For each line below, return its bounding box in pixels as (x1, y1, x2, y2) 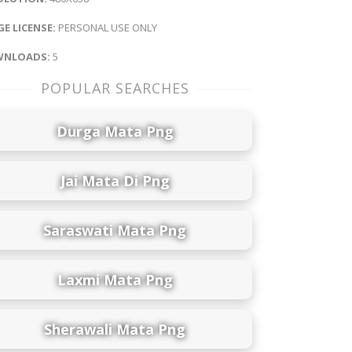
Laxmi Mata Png (57, 269, 173, 289)
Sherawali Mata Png (44, 319, 185, 339)
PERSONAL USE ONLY (56, 20, 157, 35)
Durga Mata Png (56, 121, 174, 141)
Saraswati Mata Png (43, 220, 186, 240)
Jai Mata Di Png (60, 170, 170, 190)
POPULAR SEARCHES (40, 78, 189, 97)
